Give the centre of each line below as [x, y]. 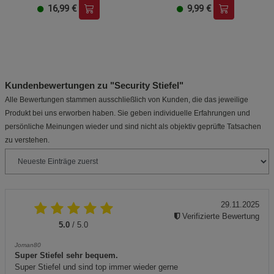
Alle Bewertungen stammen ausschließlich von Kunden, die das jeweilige [127, 99]
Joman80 [28, 245]
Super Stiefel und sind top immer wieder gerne [96, 267]
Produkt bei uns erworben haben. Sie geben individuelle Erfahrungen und [128, 113]
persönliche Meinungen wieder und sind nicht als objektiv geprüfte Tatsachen [133, 126]
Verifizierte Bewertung [220, 216]
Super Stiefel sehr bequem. [66, 255]
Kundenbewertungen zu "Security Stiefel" [94, 85]
